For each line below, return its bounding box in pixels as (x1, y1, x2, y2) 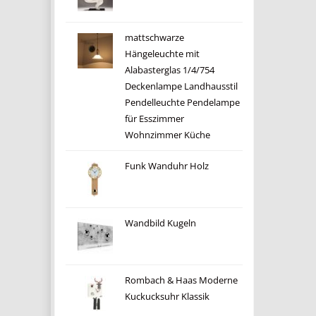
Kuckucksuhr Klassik (124, 291, 209, 303)
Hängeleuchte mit (124, 48, 200, 60)
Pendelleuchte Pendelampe (124, 97, 240, 109)
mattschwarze (124, 32, 184, 44)
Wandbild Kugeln (124, 217, 196, 229)
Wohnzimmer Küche (124, 129, 210, 141)
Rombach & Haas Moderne (124, 274, 238, 286)
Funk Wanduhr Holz (124, 160, 209, 172)
